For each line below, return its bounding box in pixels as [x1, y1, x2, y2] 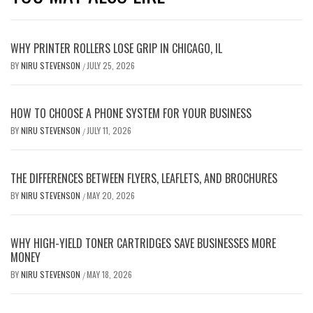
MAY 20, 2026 [87, 189, 135, 201]
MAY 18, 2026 [87, 268, 132, 280]
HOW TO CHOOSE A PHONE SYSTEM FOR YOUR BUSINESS [10, 105, 252, 122]
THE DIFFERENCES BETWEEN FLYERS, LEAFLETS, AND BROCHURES [10, 170, 277, 187]
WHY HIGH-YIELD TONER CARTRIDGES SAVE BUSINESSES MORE [10, 235, 276, 252]
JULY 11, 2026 [87, 124, 131, 136]
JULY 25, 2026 [87, 59, 135, 71]
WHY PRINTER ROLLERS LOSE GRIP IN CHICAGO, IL [10, 40, 222, 57]
